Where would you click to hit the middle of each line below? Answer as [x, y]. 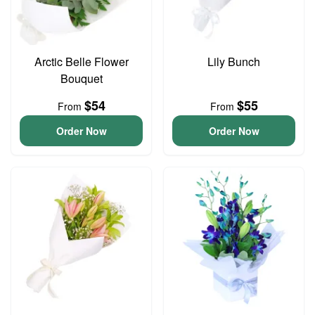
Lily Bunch [234, 62]
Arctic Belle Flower [81, 62]
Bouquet [81, 78]
